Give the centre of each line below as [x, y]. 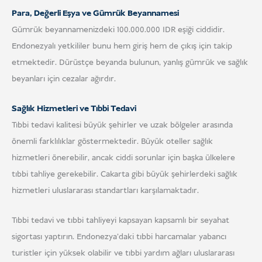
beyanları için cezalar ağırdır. [64, 79]
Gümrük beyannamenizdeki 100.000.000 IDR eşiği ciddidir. [118, 30]
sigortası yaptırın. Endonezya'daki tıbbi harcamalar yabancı [119, 237]
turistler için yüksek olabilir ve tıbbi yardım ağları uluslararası [123, 254]
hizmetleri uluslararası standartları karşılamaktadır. [105, 190]
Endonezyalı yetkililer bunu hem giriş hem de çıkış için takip [122, 46]
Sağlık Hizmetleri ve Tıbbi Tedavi [74, 108]
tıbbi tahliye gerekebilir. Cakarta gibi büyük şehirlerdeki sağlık [125, 174]
